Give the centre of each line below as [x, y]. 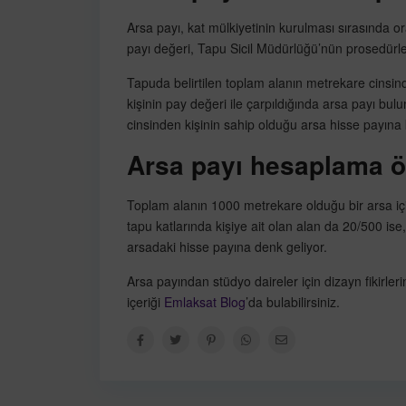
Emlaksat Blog [204, 302]
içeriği [145, 302]
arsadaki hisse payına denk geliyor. [230, 247]
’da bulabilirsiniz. [292, 302]
